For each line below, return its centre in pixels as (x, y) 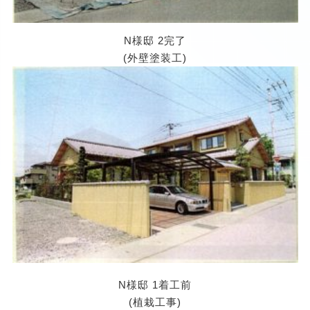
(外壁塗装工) (155, 58)
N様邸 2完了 (155, 41)
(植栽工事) (155, 302)
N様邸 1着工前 (155, 284)
